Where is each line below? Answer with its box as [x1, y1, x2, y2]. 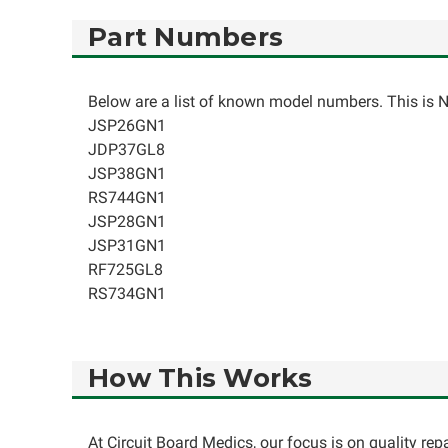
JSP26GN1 [88, 116, 166, 135]
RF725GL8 [88, 260, 163, 279]
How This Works [88, 362, 313, 394]
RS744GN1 [88, 188, 166, 207]
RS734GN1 [88, 284, 166, 303]
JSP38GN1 [88, 164, 166, 183]
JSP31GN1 [88, 236, 166, 255]
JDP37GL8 [88, 140, 165, 159]
